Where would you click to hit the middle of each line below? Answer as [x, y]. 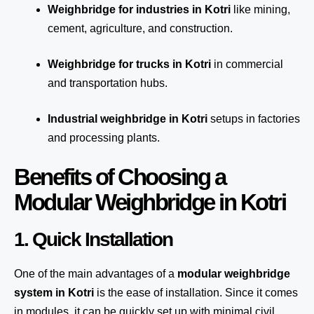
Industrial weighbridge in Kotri [128, 119]
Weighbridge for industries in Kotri [139, 9]
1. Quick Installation [93, 239]
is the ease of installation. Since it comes [196, 293]
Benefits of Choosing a [120, 177]
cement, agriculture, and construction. [140, 28]
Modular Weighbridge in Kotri [150, 202]
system [33, 293]
